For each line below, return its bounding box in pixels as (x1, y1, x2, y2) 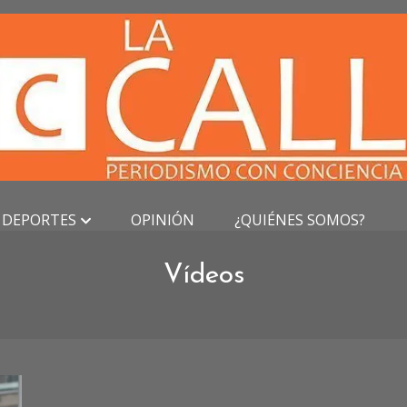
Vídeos (163, 261, 244, 290)
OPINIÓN (131, 209, 194, 230)
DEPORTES (2, 209, 76, 230)
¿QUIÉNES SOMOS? (234, 209, 365, 230)
